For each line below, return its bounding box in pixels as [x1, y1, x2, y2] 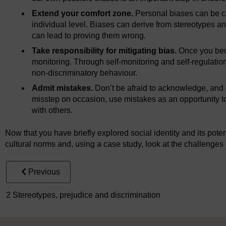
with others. [32, 106, 73, 115]
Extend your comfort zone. [32, 9, 134, 18]
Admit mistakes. [32, 84, 93, 93]
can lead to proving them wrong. [32, 31, 146, 40]
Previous [28, 167, 60, 177]
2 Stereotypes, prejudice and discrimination [6, 191, 160, 200]
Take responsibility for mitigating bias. [32, 46, 177, 55]
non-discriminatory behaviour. [32, 69, 138, 78]
